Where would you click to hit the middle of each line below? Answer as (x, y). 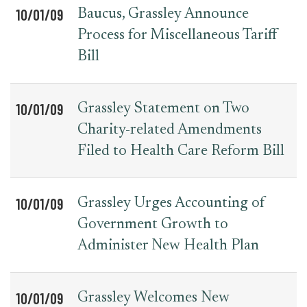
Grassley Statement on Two (163, 109)
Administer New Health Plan (168, 246)
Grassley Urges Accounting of (171, 204)
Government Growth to (153, 225)
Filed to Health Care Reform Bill (181, 151)
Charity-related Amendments (170, 130)
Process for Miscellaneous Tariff (177, 36)
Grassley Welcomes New (153, 298)
